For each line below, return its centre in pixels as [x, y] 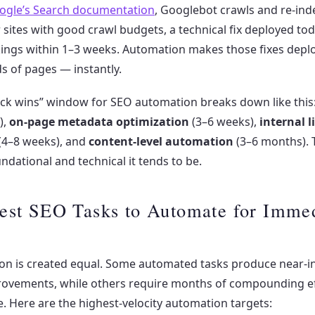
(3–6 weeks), [224, 122]
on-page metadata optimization [99, 122]
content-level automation [161, 142]
